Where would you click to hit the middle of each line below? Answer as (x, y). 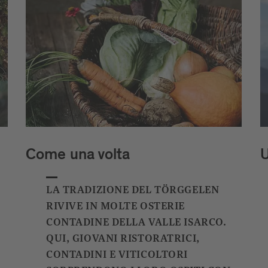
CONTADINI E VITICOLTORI (117, 255)
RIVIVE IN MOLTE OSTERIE (115, 206)
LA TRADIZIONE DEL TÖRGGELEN (133, 190)
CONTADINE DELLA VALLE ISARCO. (136, 222)
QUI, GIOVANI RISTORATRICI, (123, 238)
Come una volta (78, 156)
